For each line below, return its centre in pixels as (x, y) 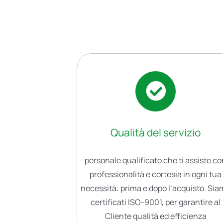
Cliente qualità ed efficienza (156, 216)
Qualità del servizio (156, 133)
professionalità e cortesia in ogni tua (156, 174)
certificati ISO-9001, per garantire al (156, 202)
